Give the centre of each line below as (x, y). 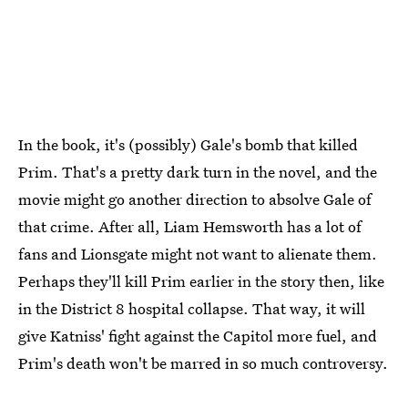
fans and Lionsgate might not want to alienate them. (198, 253)
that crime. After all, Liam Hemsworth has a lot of (190, 226)
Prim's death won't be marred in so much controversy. (203, 362)
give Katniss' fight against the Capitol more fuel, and (198, 335)
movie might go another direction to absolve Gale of (195, 199)
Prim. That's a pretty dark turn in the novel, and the (198, 171)
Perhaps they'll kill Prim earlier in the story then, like (201, 280)
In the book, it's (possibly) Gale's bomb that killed (188, 144)
